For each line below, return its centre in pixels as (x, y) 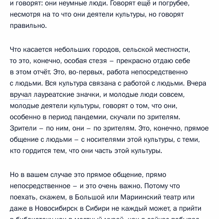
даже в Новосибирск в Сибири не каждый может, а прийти (106, 208)
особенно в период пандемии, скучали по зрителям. (95, 117)
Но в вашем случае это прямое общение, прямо (88, 174)
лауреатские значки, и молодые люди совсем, (108, 94)
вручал (21, 94)
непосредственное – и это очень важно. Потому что (95, 186)
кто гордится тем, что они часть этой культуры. (86, 150)
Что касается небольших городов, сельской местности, (100, 49)
